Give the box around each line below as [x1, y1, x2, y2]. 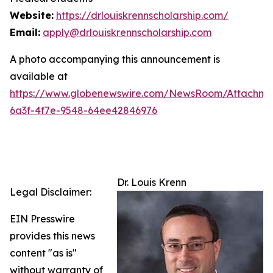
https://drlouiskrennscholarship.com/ [56, 9, 229, 21]
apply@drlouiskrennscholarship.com [43, 26, 211, 38]
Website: [10, 9, 54, 21]
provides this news [10, 229, 95, 242]
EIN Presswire [10, 212, 75, 225]
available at [10, 69, 68, 82]
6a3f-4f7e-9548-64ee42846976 [10, 104, 157, 116]
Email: [10, 26, 40, 38]
